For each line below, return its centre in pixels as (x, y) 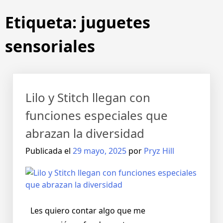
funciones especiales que (97, 115)
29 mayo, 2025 (100, 151)
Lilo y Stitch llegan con (88, 98)
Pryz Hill (159, 151)
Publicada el (49, 151)
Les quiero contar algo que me (88, 211)
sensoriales (50, 46)
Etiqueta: (43, 22)
